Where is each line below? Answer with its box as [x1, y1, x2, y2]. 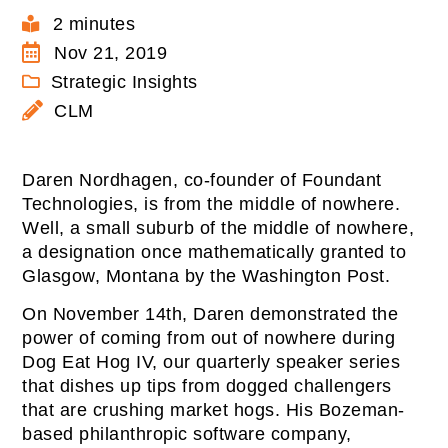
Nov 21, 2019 [54, 42, 168, 63]
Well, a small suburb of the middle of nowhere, [22, 217, 415, 238]
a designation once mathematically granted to [22, 241, 407, 262]
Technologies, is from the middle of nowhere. [22, 193, 401, 214]
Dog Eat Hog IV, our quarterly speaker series [22, 352, 401, 373]
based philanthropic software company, [22, 424, 352, 445]
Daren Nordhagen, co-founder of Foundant [22, 169, 382, 190]
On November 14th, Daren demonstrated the [22, 304, 399, 325]
